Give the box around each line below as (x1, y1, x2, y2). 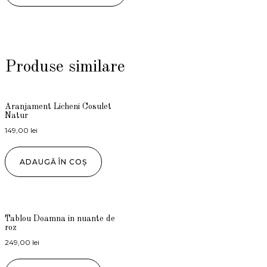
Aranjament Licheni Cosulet (5, 103, 111, 111)
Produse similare (5, 59, 125, 76)
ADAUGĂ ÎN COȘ (20, 157, 87, 167)
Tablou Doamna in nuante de (5, 215, 115, 223)
